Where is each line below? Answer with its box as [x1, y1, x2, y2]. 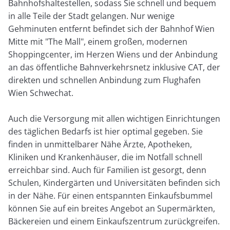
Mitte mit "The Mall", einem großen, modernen [8, 35, 188, 47]
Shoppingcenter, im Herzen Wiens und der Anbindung [8, 48, 218, 60]
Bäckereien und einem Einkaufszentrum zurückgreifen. [8, 215, 220, 227]
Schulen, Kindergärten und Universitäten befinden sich [8, 177, 221, 188]
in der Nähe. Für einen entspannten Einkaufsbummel [8, 189, 213, 201]
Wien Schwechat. [8, 87, 74, 99]
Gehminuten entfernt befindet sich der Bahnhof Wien [8, 23, 215, 34]
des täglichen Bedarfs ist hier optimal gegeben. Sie [8, 125, 203, 137]
